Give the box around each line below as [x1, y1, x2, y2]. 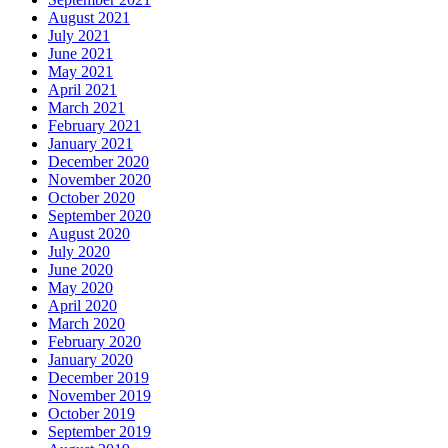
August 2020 [48, 225, 130, 243]
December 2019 [48, 369, 149, 387]
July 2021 [48, 27, 110, 45]
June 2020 [48, 261, 113, 279]
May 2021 [48, 63, 113, 81]
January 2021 [48, 135, 133, 153]
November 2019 [48, 387, 151, 405]
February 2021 [48, 117, 141, 135]
